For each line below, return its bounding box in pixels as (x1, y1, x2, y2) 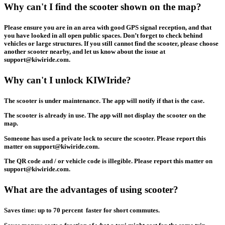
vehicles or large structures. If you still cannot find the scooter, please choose (4, 39, 218, 47)
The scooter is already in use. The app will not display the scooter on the (4, 111, 206, 120)
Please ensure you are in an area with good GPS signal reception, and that (4, 23, 211, 31)
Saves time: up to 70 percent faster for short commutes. (4, 206, 160, 214)
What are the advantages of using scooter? (4, 184, 178, 195)
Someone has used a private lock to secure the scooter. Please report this (4, 134, 206, 142)
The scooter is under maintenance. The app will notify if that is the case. (4, 97, 204, 105)
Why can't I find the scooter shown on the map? (4, 1, 201, 12)
